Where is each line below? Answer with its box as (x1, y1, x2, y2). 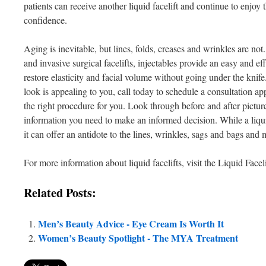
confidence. (24, 14, 67, 26)
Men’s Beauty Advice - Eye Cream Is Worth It (38, 217, 224, 230)
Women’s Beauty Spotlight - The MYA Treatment (38, 231, 238, 245)
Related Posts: (24, 184, 96, 201)
